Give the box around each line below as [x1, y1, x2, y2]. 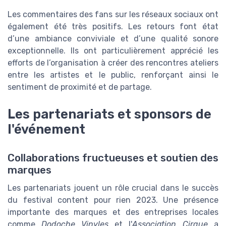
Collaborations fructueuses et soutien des [8, 151, 218, 164]
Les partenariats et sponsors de [8, 106, 211, 122]
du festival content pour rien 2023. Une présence [8, 195, 218, 205]
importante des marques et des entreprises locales [8, 207, 218, 217]
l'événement [8, 122, 85, 137]
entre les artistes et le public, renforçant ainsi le [8, 70, 218, 80]
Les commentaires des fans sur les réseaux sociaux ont [8, 10, 218, 20]
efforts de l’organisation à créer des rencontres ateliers [8, 58, 218, 68]
